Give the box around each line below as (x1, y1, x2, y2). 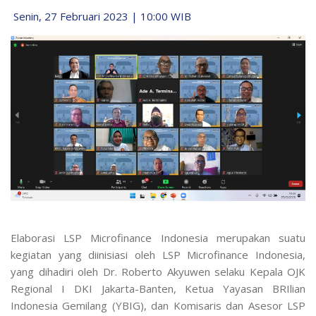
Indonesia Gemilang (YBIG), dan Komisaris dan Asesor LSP (11, 298, 305, 313)
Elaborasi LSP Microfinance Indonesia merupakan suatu (11, 231, 305, 245)
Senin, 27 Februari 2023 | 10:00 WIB (11, 9, 191, 23)
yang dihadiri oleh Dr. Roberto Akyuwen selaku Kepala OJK (11, 265, 305, 279)
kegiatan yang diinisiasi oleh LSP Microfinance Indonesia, (11, 248, 305, 262)
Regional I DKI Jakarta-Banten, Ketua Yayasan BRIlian (11, 281, 305, 296)
